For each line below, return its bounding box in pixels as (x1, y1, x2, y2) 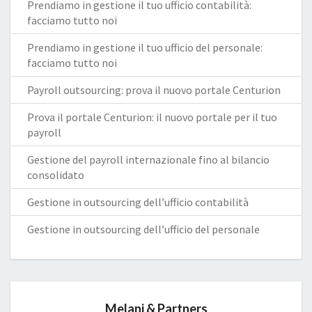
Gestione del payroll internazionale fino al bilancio (27, 153, 270, 166)
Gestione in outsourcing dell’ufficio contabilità (27, 195, 249, 209)
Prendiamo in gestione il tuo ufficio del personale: (27, 40, 263, 54)
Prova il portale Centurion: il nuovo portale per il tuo (27, 110, 277, 124)
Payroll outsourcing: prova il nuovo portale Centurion (27, 83, 281, 97)
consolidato (27, 168, 84, 182)
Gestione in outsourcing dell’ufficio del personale (27, 222, 260, 236)
